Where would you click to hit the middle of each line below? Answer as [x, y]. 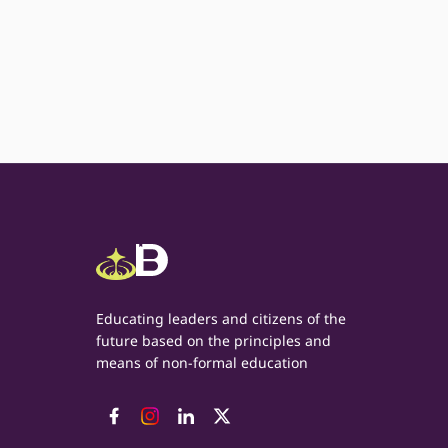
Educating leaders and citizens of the [221, 318]
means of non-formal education [202, 362]
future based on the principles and [213, 340]
